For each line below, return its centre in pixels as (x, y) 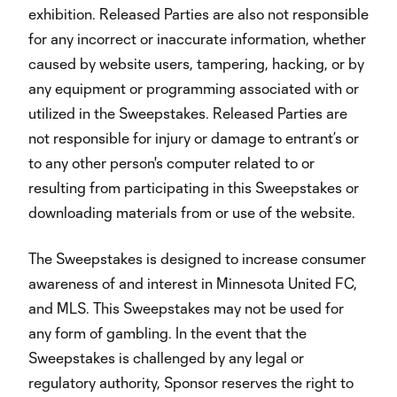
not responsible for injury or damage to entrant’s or (194, 138)
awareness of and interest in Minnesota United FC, (193, 283)
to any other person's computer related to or (171, 163)
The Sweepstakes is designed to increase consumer (197, 258)
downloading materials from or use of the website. (192, 212)
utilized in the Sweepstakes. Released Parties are (188, 113)
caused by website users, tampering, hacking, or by (196, 63)
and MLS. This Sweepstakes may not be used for (186, 308)
